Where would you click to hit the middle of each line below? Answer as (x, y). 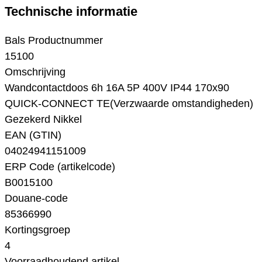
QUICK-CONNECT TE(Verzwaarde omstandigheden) (129, 104)
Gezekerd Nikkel (43, 120)
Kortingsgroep (37, 230)
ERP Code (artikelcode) (60, 167)
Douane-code (36, 199)
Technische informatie (71, 11)
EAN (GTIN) (33, 135)
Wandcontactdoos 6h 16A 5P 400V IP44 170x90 (117, 88)
